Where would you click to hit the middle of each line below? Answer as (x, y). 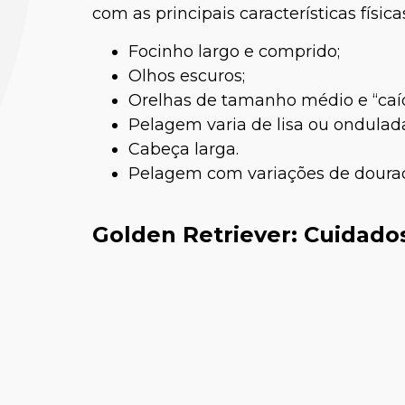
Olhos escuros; (187, 76)
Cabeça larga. (184, 149)
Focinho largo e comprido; (234, 52)
